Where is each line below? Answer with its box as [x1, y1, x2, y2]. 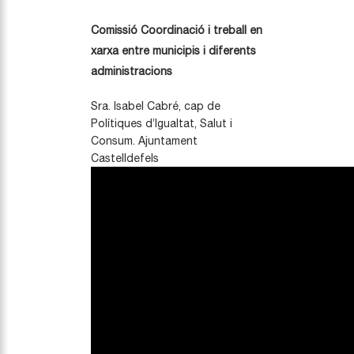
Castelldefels [91, 152, 159, 165]
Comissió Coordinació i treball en [91, 24, 262, 37]
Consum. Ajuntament [91, 134, 198, 148]
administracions [91, 65, 172, 78]
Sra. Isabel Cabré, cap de [91, 100, 220, 113]
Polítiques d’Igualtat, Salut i [91, 117, 232, 130]
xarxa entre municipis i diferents [91, 44, 256, 58]
